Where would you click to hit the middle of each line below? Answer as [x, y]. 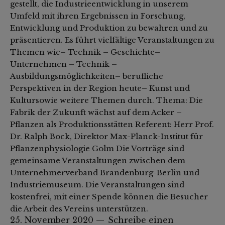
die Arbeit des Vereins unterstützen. [79, 209]
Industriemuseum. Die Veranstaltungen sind [97, 185]
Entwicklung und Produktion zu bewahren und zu [109, 28]
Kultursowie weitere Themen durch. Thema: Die [106, 100]
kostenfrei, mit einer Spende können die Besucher [109, 197]
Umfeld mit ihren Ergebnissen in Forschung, [98, 16]
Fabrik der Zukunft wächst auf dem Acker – [96, 113]
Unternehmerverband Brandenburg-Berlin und [105, 173]
